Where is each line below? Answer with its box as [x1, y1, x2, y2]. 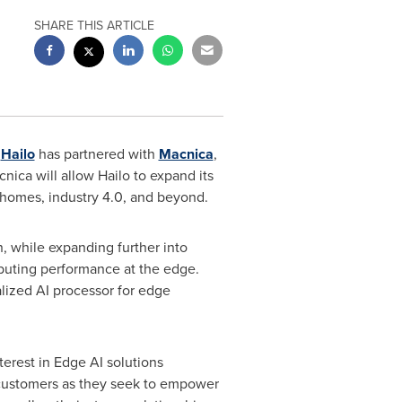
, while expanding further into [3, 237, 188, 258]
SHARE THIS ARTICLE [34, 16, 155, 35]
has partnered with [34, 144, 159, 164]
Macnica [158, 144, 214, 164]
